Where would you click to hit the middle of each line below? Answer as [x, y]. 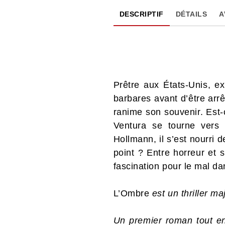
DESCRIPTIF [141, 14]
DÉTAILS [191, 14]
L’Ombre [133, 193]
